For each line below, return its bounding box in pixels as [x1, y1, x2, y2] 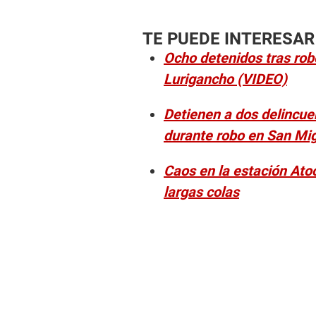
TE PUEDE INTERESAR [142, 29, 315, 49]
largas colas [164, 183, 239, 201]
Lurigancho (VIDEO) [164, 71, 287, 88]
